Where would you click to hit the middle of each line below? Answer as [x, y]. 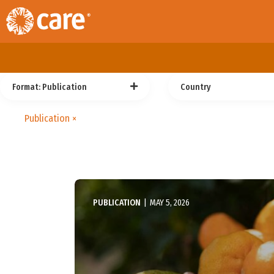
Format [25, 87]
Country [195, 87]
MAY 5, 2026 [170, 203]
